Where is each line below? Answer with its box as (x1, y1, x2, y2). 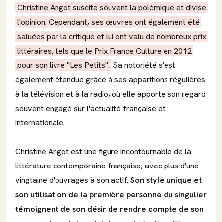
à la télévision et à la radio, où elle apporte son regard (15, 89, 206, 99)
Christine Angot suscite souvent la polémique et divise (17, 2, 206, 13)
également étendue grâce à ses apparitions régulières (15, 74, 205, 85)
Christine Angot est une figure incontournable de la (15, 146, 191, 157)
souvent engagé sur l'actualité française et (15, 103, 166, 113)
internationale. (15, 117, 65, 128)
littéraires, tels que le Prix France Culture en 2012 (17, 46, 192, 56)
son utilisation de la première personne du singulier (15, 189, 207, 200)
